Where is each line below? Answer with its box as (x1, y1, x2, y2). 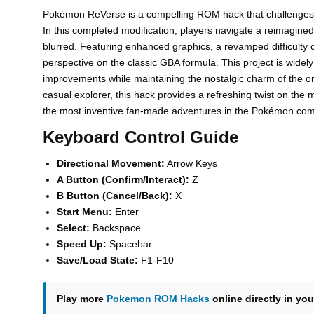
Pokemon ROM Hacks (107, 293, 210, 305)
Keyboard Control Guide (43, 128, 238, 147)
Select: (57, 222, 90, 234)
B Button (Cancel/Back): (57, 190, 172, 202)
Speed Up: (57, 238, 107, 250)
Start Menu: (57, 206, 112, 218)
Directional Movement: (57, 158, 165, 170)
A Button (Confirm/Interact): (57, 174, 189, 186)
